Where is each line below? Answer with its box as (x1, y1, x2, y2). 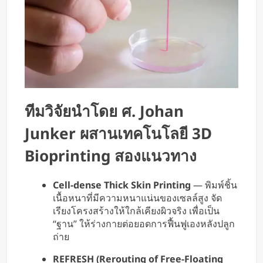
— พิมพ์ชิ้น (191, 178, 237, 192)
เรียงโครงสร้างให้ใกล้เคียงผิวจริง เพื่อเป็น (53, 204, 220, 218)
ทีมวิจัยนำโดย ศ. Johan (25, 100, 184, 122)
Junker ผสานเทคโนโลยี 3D (25, 123, 212, 144)
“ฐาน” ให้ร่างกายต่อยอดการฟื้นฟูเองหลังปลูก (53, 217, 235, 231)
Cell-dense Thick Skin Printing (53, 178, 191, 192)
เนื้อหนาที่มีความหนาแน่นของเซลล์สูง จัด (53, 191, 222, 205)
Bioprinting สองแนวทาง (25, 145, 197, 167)
